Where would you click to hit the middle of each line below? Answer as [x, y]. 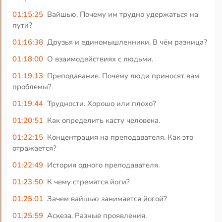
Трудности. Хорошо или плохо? [101, 103]
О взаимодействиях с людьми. [100, 59]
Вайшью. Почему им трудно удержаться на [122, 14]
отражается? [35, 148]
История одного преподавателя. [103, 165]
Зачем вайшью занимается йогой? [107, 198]
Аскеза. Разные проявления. [97, 215]
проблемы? [32, 86]
